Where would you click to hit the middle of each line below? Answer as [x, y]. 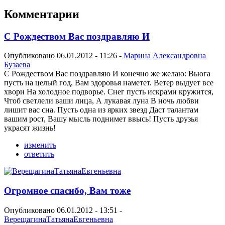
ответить [39, 154]
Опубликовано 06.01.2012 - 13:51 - [63, 210]
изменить [40, 145]
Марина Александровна [165, 56]
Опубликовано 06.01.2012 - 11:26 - [64, 56]
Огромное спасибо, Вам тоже [67, 190]
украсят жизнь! [30, 128]
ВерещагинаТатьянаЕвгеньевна [59, 219]
